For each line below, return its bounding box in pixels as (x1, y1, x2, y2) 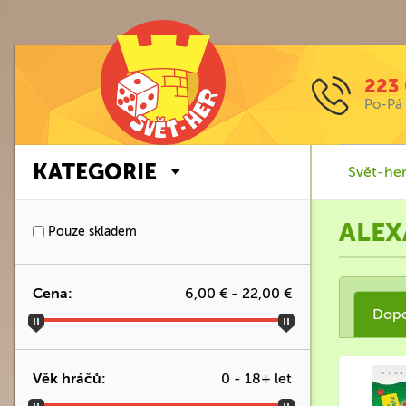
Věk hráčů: (33, 370, 106, 387)
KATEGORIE (33, 159, 157, 185)
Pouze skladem (44, 224, 137, 239)
